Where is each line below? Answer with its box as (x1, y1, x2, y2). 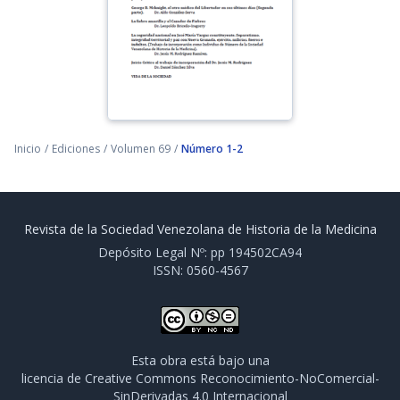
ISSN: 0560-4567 (152, 262, 248, 279)
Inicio (14, 141, 41, 156)
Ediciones (52, 141, 100, 156)
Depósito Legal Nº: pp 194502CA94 (98, 244, 302, 261)
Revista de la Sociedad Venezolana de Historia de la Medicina (23, 221, 377, 237)
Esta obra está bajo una (130, 352, 270, 369)
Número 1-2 (181, 141, 243, 156)
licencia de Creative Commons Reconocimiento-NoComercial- (21, 370, 379, 387)
